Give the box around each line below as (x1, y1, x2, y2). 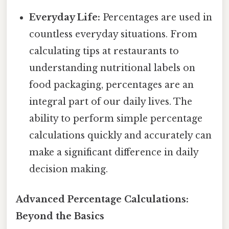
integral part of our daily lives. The (29, 96, 193, 108)
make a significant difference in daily (29, 147, 199, 158)
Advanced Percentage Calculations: (16, 194, 189, 205)
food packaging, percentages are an (29, 79, 194, 91)
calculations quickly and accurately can (29, 130, 212, 142)
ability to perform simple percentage (29, 113, 203, 125)
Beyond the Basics (16, 211, 104, 222)
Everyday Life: (29, 12, 101, 24)
